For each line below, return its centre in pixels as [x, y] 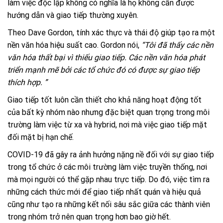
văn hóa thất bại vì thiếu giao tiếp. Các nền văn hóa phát [106, 57]
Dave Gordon [50, 32]
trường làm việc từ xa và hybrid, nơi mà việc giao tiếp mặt [107, 124]
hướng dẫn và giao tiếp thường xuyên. [73, 15]
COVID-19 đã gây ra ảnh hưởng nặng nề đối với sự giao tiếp [111, 154]
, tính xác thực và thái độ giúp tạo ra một [144, 32]
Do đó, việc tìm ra [179, 179]
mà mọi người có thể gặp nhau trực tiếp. [78, 179]
